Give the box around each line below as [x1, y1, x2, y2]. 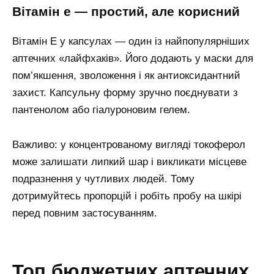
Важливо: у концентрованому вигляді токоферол [12, 138, 245, 150]
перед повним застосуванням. [12, 207, 157, 219]
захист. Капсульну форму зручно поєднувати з [12, 86, 238, 98]
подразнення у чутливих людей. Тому [12, 172, 194, 185]
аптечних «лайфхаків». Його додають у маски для [12, 52, 253, 64]
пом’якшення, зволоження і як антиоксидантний [12, 69, 240, 81]
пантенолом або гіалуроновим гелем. [12, 103, 190, 116]
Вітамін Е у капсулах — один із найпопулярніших [12, 35, 250, 47]
